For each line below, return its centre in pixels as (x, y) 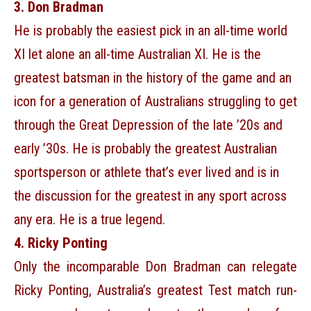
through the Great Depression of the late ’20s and (148, 125)
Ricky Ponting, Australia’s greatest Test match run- (155, 291)
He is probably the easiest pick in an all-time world (151, 31)
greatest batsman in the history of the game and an (153, 78)
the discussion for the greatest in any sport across (150, 196)
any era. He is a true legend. (90, 220)
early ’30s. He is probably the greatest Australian (145, 149)
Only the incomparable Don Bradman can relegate (155, 267)
